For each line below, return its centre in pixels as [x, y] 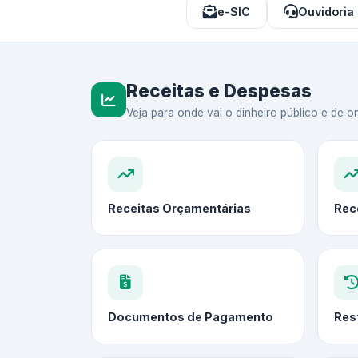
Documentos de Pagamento [191, 317]
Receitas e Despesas [219, 91]
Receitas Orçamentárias [179, 209]
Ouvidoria [326, 12]
